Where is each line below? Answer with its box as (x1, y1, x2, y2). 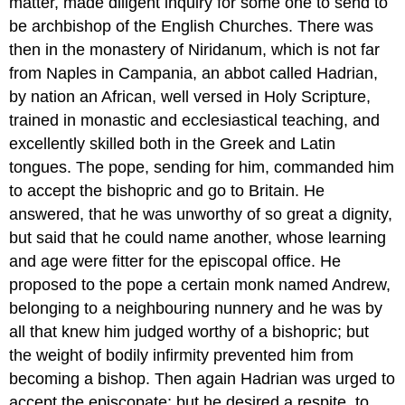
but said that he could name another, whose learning (9, 229, 387, 248)
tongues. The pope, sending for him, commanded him (9, 158, 395, 177)
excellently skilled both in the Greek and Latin (9, 135, 336, 154)
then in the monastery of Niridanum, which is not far (9, 41, 381, 60)
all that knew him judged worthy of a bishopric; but (9, 323, 370, 342)
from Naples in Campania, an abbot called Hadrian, (9, 64, 379, 83)
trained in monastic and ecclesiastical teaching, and (9, 111, 381, 130)
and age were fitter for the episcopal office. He (9, 252, 342, 271)
